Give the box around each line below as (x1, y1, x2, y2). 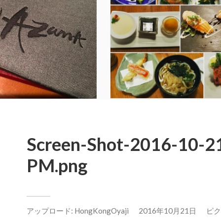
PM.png (27, 154, 87, 176)
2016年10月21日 (139, 206, 196, 215)
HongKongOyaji (74, 206, 129, 215)
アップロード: (27, 206, 74, 215)
